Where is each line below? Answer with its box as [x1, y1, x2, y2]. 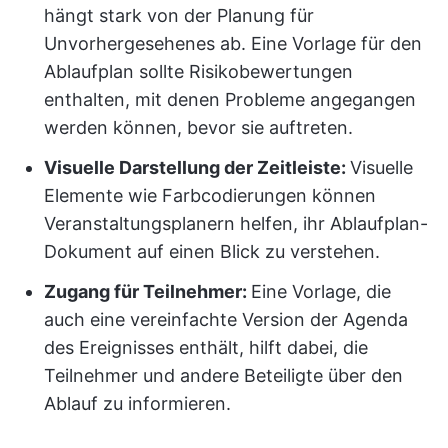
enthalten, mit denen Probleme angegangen [44, 89, 416, 110]
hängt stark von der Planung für [44, 5, 314, 26]
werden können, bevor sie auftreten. [44, 117, 353, 138]
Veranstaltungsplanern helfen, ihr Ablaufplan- [44, 213, 428, 234]
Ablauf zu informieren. [44, 393, 231, 414]
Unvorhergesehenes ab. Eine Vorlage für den [44, 33, 422, 54]
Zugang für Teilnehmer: [44, 281, 251, 302]
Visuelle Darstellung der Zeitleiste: [44, 157, 350, 178]
